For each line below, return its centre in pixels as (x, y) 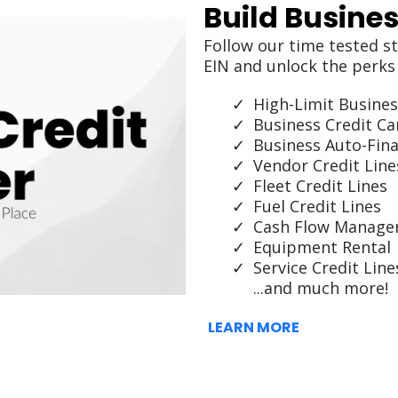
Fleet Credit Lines (320, 186)
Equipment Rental (322, 247)
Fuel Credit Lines (317, 206)
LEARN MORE (254, 327)
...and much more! (321, 288)
